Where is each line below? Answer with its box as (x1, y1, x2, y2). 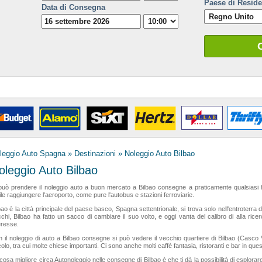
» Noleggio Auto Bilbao (116, 149, 195, 158)
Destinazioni (74, 149, 116, 158)
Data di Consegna (42, 3, 105, 12)
